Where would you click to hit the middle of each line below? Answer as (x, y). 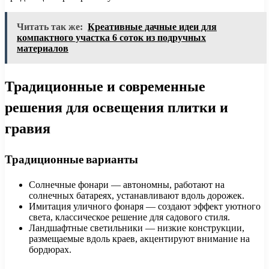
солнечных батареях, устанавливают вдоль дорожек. (137, 195)
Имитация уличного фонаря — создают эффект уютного (145, 206)
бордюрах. (50, 249)
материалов (43, 49)
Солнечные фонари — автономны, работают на (127, 184)
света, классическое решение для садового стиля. (129, 217)
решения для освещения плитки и (116, 107)
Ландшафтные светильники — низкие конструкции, (137, 228)
